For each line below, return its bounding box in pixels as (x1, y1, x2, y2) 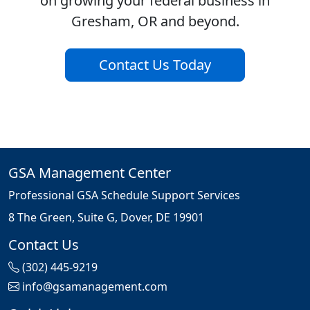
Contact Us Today (99, 55, 211, 75)
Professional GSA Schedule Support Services (8, 188, 240, 203)
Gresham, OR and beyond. (71, 12, 239, 31)
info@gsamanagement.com (22, 279, 167, 295)
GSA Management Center (8, 163, 171, 183)
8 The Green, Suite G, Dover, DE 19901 (8, 210, 204, 226)
